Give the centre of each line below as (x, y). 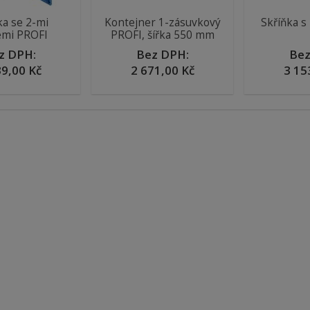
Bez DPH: (162, 54)
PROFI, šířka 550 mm (162, 35)
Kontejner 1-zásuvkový (162, 22)
